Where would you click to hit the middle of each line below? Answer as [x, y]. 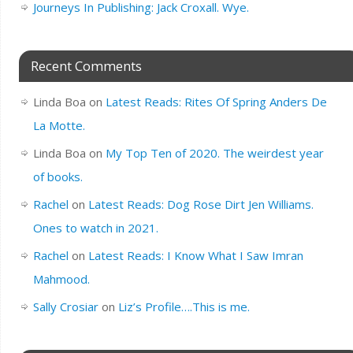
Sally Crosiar [65, 306]
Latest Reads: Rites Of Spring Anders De [216, 101]
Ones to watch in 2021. [95, 227]
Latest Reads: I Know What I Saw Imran [195, 255]
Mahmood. [61, 279]
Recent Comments [86, 65]
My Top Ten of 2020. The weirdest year [214, 152]
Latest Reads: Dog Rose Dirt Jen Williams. [201, 204]
